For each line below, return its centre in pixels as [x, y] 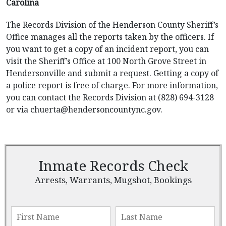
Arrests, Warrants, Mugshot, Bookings [113, 180]
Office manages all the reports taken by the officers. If [110, 37]
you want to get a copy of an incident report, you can [107, 49]
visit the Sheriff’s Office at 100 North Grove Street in [106, 61]
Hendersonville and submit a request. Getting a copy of [112, 73]
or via [18, 109]
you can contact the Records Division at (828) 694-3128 [110, 97]
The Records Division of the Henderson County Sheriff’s [112, 25]
